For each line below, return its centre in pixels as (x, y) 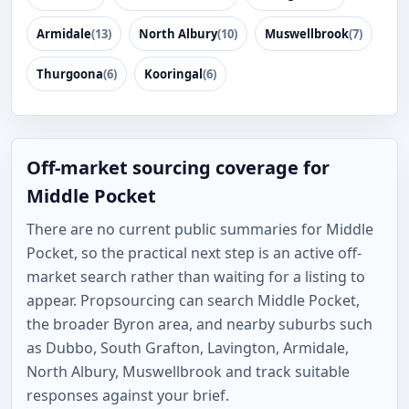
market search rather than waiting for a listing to (196, 277)
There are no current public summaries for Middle (200, 229)
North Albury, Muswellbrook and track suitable (188, 372)
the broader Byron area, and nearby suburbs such (199, 324)
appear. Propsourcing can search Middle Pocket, (193, 300)
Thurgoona (70, 74)
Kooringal (173, 74)
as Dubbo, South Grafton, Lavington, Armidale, (188, 348)
